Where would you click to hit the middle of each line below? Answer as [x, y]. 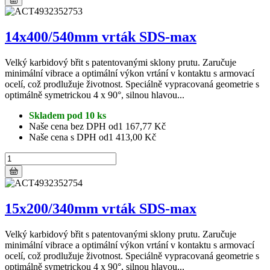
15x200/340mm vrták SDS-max [101, 208]
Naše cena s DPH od [69, 137]
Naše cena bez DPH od [74, 126]
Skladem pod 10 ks [67, 115]
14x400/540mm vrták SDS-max [101, 36]
